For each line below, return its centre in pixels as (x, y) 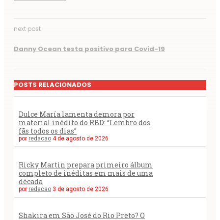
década (31, 181)
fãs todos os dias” (48, 131)
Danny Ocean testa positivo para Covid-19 (89, 49)
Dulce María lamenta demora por (77, 114)
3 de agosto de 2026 (81, 189)
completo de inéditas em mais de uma (86, 173)
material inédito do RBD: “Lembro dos (84, 122)
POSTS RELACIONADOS (53, 84)
